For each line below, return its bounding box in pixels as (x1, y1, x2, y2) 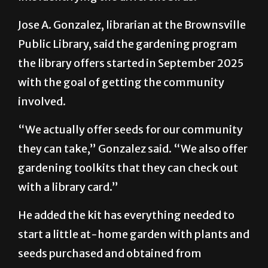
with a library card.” (18, 209, 118, 223)
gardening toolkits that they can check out (18, 190, 238, 204)
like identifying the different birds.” (18, 19, 203, 33)
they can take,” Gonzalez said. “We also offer (18, 170, 248, 185)
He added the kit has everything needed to (18, 237, 234, 251)
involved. (18, 123, 66, 138)
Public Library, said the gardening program (18, 66, 237, 80)
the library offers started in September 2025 (18, 85, 243, 99)
